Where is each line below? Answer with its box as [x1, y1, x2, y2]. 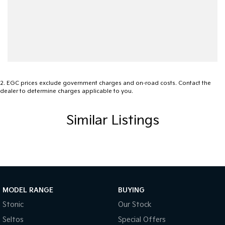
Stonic [3, 200, 24, 209]
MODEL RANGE [3, 186, 53, 195]
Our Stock [118, 200, 152, 209]
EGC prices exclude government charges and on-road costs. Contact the [7, 80, 211, 87]
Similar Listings [66, 113, 159, 129]
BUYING [118, 186, 145, 195]
